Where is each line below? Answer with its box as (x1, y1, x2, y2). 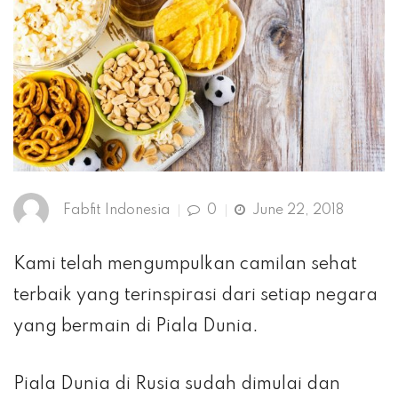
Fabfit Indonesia (63, 203, 170, 219)
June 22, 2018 (245, 203, 344, 219)
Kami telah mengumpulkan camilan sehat (13, 256, 357, 275)
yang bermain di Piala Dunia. (13, 318, 259, 337)
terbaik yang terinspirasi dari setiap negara (13, 287, 378, 306)
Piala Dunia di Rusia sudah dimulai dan (13, 376, 340, 394)
